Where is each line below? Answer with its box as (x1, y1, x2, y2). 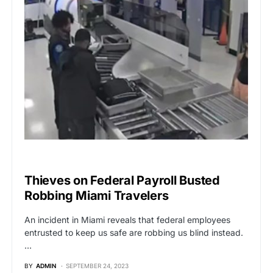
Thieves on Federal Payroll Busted (24, 173, 220, 188)
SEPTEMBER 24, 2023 (66, 262, 129, 270)
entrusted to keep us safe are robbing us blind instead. (24, 227, 243, 238)
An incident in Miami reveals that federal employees (24, 214, 230, 225)
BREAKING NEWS (24, 155, 74, 163)
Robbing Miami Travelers (24, 188, 169, 204)
